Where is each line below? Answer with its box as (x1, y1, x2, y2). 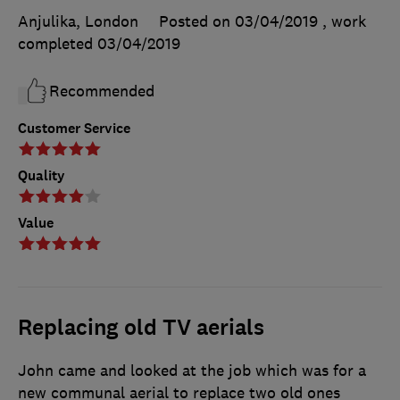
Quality (18, 166, 65, 186)
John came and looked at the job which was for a (18, 361, 366, 381)
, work (322, 12, 366, 32)
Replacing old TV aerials (18, 313, 264, 343)
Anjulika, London (18, 12, 138, 32)
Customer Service (18, 119, 130, 138)
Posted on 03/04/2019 (159, 12, 318, 32)
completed (18, 34, 97, 54)
